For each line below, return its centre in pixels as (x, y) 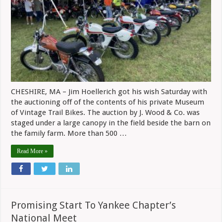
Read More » (32, 151)
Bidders (72, 41)
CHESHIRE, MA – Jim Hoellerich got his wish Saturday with (109, 91)
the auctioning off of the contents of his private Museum (108, 102)
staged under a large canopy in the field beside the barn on (111, 123)
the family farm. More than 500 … (69, 133)
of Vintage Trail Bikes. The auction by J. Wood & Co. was (106, 112)
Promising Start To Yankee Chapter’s (94, 205)
